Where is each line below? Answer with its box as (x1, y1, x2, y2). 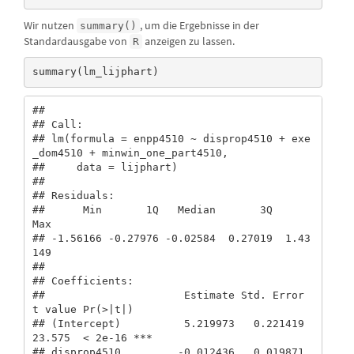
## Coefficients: (32, 275, 134, 288)
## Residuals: (32, 190, 115, 202)
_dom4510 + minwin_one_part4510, (32, 147, 235, 160)
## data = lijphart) (32, 161, 178, 174)
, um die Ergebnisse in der (140, 17, 259, 32)
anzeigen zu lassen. (142, 33, 235, 48)
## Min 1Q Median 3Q (32, 204, 273, 217)
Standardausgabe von (24, 33, 130, 48)
